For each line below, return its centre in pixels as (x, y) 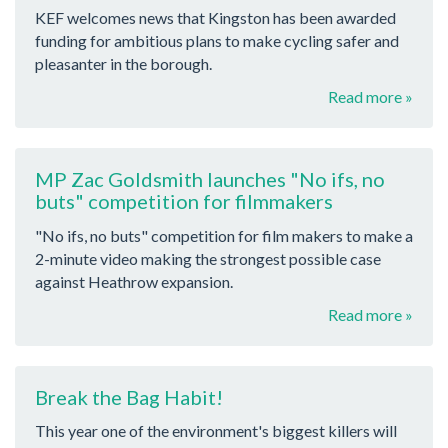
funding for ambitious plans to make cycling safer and (217, 41)
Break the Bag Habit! (129, 396)
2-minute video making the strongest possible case (208, 258)
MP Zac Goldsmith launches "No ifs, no (210, 179)
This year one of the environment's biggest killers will (216, 431)
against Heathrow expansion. (134, 281)
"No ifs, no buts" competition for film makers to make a (224, 235)
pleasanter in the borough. (123, 64)
